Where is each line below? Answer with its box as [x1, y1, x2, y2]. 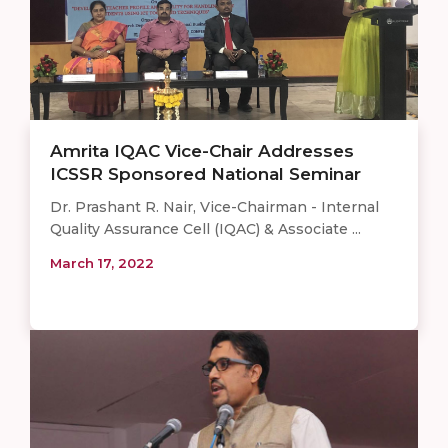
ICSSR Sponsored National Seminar [50, 163, 361, 184]
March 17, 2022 [50, 254, 154, 271]
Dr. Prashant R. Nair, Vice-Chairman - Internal [50, 197, 379, 216]
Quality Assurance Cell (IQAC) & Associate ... [50, 219, 361, 238]
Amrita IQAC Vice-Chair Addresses [50, 140, 354, 161]
